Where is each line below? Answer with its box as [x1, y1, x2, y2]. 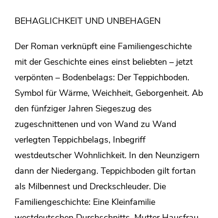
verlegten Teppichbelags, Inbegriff [15, 136, 145, 145]
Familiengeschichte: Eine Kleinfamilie [15, 198, 155, 207]
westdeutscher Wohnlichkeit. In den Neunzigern [15, 151, 200, 161]
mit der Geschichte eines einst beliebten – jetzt [15, 58, 193, 67]
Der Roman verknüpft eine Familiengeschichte [15, 42, 192, 52]
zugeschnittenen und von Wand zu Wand [15, 120, 176, 129]
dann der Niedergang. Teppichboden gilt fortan [15, 167, 196, 176]
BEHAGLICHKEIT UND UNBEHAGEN [15, 17, 161, 26]
